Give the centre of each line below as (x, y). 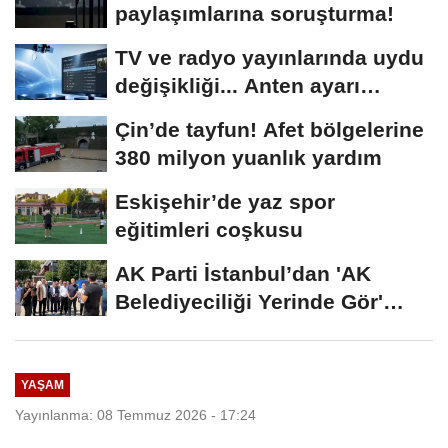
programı (161, 330)
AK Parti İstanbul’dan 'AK (243, 274)
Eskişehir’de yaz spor (225, 202)
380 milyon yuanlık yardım (248, 158)
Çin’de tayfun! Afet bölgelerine (269, 130)
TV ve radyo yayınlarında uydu (269, 58)
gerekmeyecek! (192, 114)
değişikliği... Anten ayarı (237, 86)
